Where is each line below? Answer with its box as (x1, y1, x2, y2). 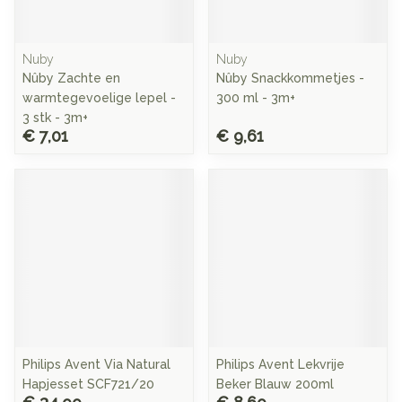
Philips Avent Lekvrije (216, 357, 345, 371)
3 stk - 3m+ (22, 110, 88, 125)
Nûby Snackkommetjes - (216, 71, 364, 85)
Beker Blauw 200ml (216, 377, 334, 391)
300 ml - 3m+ (216, 91, 295, 105)
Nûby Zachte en (22, 71, 120, 85)
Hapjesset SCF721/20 (22, 377, 154, 391)
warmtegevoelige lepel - (22, 91, 176, 105)
